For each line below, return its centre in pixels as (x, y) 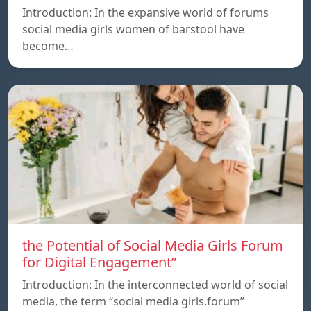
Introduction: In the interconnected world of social (155, 285)
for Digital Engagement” (99, 262)
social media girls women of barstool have (133, 30)
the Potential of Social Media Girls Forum (153, 246)
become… (48, 46)
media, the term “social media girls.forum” (133, 302)
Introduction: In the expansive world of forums (145, 13)
